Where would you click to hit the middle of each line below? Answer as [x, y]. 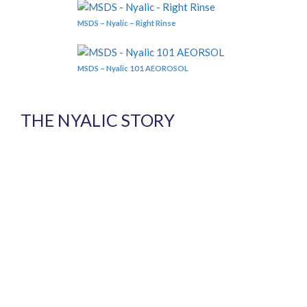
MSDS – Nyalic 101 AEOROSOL [133, 68]
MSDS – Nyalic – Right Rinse [127, 23]
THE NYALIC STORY [98, 120]
